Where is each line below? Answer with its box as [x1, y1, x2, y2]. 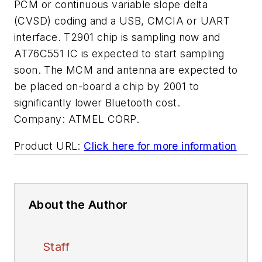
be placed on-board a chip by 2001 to [14, 80, 199, 92]
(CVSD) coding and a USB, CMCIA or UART [14, 15, 230, 27]
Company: [14, 113, 65, 125]
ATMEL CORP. [68, 113, 140, 125]
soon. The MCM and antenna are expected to [14, 64, 238, 76]
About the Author [29, 197, 128, 212]
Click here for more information [84, 139, 237, 152]
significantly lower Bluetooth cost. [14, 96, 180, 109]
